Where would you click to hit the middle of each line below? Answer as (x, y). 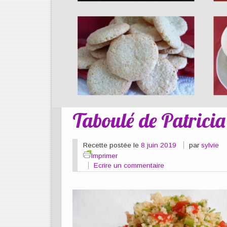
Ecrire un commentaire (129, 165)
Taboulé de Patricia (149, 120)
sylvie (210, 145)
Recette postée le (112, 145)
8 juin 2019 (158, 145)
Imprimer (104, 156)
